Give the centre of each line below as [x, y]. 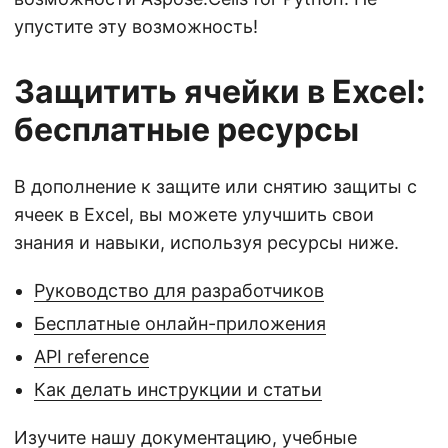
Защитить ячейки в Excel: [220, 91]
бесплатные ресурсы [186, 129]
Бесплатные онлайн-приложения [180, 323]
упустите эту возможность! [136, 26]
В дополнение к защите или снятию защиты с [215, 186]
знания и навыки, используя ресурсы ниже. [206, 242]
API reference [91, 356]
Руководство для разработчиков [179, 290]
